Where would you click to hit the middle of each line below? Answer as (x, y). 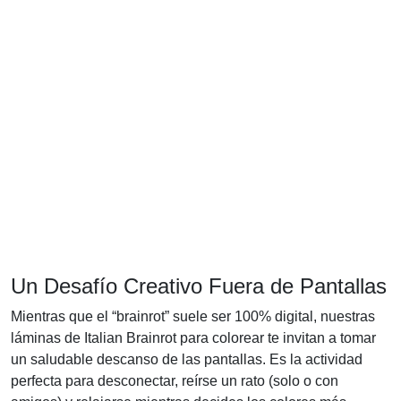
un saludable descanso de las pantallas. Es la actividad (187, 359)
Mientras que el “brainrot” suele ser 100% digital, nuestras (193, 316)
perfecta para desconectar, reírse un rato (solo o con (175, 380)
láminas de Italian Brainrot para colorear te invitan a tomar (193, 337)
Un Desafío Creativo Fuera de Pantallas (199, 286)
